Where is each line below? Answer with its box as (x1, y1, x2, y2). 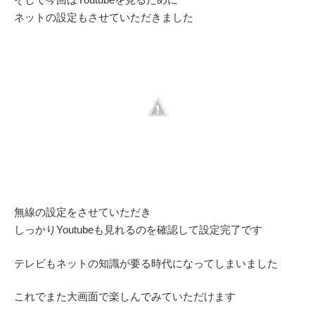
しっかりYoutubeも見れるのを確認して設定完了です (14, 224, 262, 236)
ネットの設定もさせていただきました (14, 11, 193, 24)
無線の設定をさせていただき (14, 206, 151, 219)
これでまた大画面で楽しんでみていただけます (14, 290, 236, 303)
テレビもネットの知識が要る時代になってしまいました (14, 257, 278, 269)
